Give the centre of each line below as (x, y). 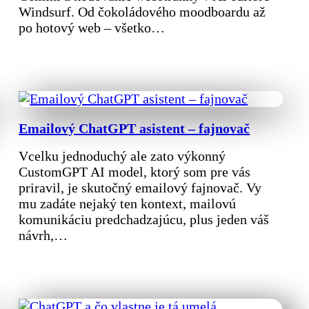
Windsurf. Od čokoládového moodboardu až (142, 12)
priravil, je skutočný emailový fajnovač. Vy (140, 188)
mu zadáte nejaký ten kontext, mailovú (128, 204)
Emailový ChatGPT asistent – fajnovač (134, 129)
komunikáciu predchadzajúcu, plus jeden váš (144, 220)
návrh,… (43, 236)
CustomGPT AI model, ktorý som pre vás (135, 172)
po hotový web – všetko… (92, 28)
